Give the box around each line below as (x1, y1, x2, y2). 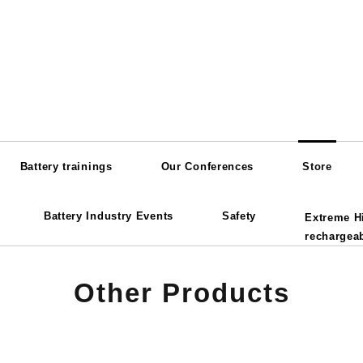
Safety (221, 210, 257, 222)
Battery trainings (19, 160, 113, 173)
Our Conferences (160, 160, 254, 173)
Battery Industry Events (43, 210, 173, 222)
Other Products (73, 278, 290, 308)
